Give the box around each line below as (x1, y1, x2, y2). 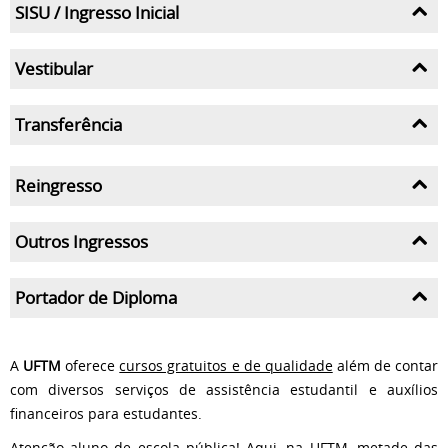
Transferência (15, 112, 122, 136)
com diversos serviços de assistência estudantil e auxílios (10, 379, 438, 399)
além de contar (332, 355, 439, 375)
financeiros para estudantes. (10, 403, 202, 423)
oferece (61, 355, 120, 375)
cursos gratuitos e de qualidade (119, 355, 333, 375)
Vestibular (15, 56, 93, 80)
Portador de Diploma (15, 285, 177, 309)
